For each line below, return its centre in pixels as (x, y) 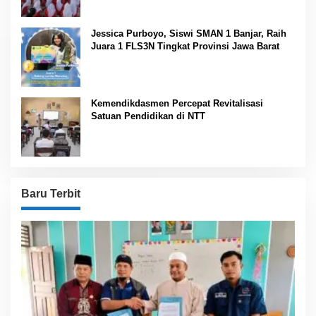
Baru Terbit (51, 194)
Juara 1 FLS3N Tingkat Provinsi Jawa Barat (185, 47)
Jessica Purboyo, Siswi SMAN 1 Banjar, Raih (189, 34)
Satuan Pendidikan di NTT (148, 116)
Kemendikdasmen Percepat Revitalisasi (177, 104)
